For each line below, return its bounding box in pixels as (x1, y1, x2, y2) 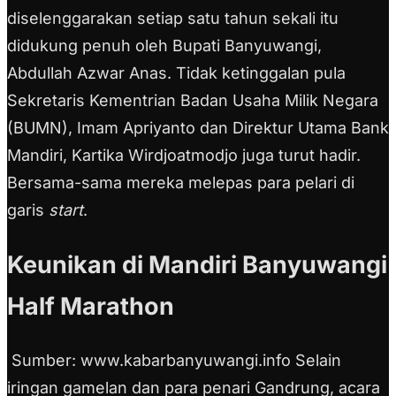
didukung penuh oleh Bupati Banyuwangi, (7, 36, 322, 56)
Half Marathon (7, 291, 174, 321)
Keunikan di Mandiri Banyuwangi (7, 249, 387, 279)
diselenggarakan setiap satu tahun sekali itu (7, 9, 339, 28)
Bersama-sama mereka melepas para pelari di (7, 173, 354, 193)
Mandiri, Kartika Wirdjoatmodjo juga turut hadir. (7, 146, 361, 165)
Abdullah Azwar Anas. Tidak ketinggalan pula (7, 64, 346, 83)
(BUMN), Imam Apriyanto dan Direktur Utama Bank (7, 118, 389, 138)
